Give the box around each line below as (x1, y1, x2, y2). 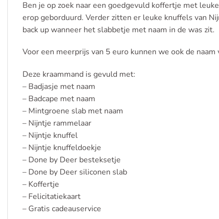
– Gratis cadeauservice (22, 203, 101, 215)
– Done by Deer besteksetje (22, 154, 121, 166)
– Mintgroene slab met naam (22, 106, 123, 117)
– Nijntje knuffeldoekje (22, 142, 101, 153)
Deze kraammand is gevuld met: (22, 69, 135, 80)
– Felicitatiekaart (22, 191, 81, 202)
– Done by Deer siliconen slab (22, 167, 127, 178)
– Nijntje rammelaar (22, 118, 91, 129)
